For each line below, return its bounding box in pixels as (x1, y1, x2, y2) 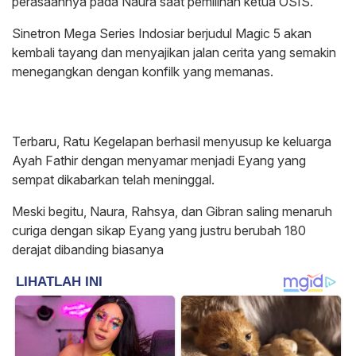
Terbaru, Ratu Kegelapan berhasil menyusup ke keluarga (12, 133, 331, 149)
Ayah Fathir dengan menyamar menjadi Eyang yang (12, 152, 306, 168)
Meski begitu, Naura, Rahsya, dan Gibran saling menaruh (12, 203, 332, 219)
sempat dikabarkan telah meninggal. (12, 171, 215, 188)
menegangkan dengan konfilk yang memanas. (12, 63, 273, 79)
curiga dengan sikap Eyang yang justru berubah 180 (12, 222, 306, 238)
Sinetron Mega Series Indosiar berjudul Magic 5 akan (12, 25, 311, 41)
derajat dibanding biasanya (12, 241, 164, 257)
